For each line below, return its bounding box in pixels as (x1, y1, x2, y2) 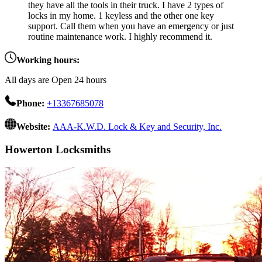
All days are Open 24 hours (5, 75, 106, 85)
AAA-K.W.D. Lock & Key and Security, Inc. (53, 122, 222, 132)
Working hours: (16, 55, 80, 65)
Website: (16, 122, 53, 132)
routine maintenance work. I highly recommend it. (28, 32, 212, 42)
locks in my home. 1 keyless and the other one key (28, 11, 214, 21)
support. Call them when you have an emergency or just (28, 21, 234, 32)
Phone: (16, 98, 47, 109)
